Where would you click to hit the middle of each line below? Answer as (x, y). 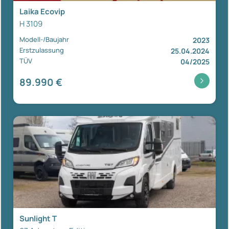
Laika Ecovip (42, 11)
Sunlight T (38, 218)
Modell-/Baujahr (44, 39)
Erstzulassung (42, 50)
